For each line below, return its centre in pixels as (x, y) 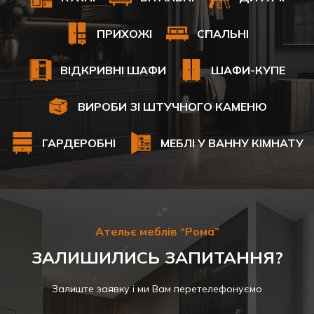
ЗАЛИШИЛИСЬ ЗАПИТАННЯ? (157, 257)
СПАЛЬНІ (223, 33)
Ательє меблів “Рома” (157, 231)
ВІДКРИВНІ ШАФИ (113, 70)
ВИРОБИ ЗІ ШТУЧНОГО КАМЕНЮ (172, 106)
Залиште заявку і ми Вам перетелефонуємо (157, 288)
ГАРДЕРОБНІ (78, 143)
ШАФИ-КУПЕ (248, 70)
